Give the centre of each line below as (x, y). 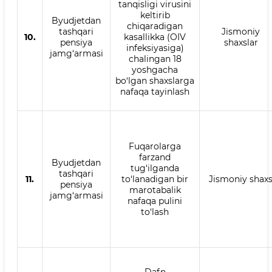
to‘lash (155, 212)
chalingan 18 (155, 59)
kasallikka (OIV (155, 37)
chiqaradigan (155, 26)
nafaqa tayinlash (155, 92)
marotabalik (155, 190)
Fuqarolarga (155, 146)
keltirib (155, 15)
